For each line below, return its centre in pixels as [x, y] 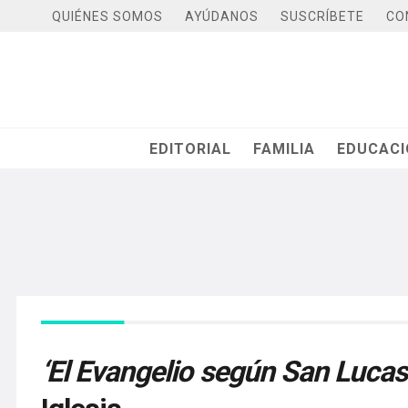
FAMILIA [285, 148]
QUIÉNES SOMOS [107, 16]
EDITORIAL [191, 148]
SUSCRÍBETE [322, 16]
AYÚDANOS [222, 16]
